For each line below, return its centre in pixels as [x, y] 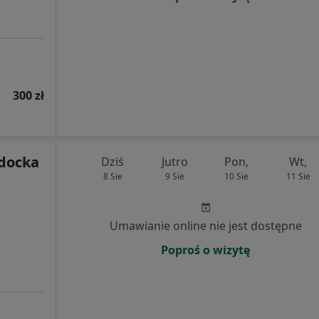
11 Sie [298, 176]
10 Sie [236, 176]
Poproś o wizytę [205, 250]
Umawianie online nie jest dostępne [205, 226]
